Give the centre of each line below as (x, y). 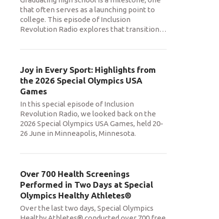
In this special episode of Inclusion (77, 104)
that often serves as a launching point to (88, 10)
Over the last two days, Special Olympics (87, 208)
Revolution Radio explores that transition (90, 29)
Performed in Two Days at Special (87, 185)
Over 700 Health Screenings (75, 174)
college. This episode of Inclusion (75, 19)
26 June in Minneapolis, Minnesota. (78, 133)
